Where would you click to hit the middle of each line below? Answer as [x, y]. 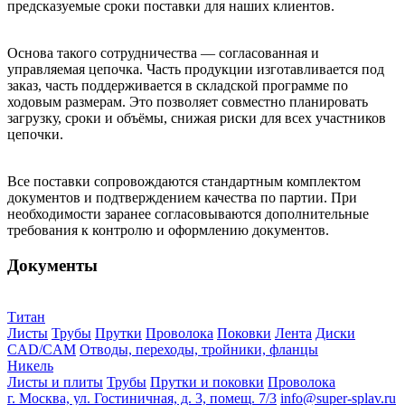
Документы [52, 265]
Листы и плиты [55, 381]
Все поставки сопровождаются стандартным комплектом [184, 182]
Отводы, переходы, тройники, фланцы [199, 349]
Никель [30, 365]
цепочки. [35, 135]
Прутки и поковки [207, 381]
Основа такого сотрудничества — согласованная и [163, 53]
